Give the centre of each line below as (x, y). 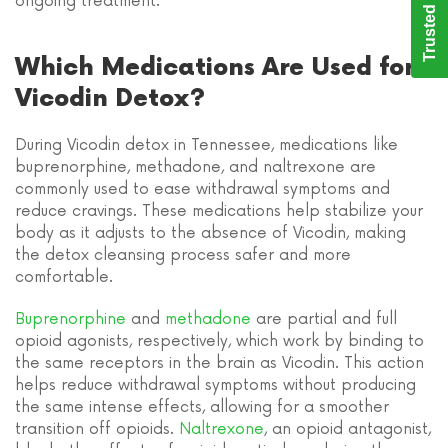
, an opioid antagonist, (347, 429)
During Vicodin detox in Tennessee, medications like (206, 145)
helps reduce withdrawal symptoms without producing (215, 385)
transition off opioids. (97, 429)
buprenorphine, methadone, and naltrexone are (195, 167)
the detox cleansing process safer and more (183, 255)
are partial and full (324, 319)
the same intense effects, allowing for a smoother (202, 407)
